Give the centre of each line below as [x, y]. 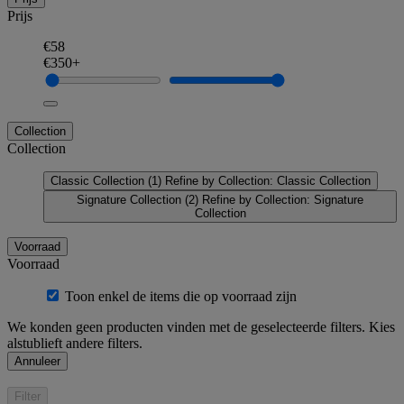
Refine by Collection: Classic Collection [268, 180]
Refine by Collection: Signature [283, 199]
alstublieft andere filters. [75, 343]
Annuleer [37, 361]
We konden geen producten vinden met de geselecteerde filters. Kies [201, 326]
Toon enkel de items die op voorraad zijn [181, 296]
